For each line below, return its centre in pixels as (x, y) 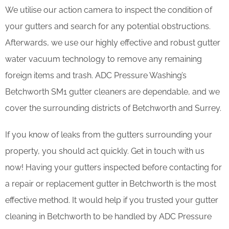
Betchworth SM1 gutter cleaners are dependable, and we (112, 91)
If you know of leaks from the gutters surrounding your (109, 134)
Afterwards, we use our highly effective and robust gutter (113, 42)
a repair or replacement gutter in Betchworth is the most (111, 184)
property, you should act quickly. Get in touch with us (105, 151)
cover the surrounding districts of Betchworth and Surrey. (113, 108)
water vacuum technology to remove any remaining (104, 59)
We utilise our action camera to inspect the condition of (109, 10)
